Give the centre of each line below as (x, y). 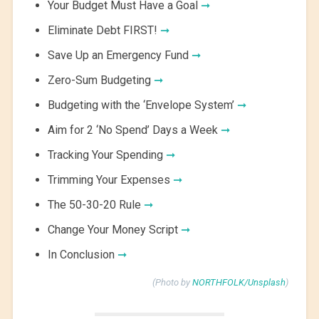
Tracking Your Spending (106, 155)
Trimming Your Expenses (110, 180)
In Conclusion (82, 255)
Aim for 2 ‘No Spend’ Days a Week (134, 130)
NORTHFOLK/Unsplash (239, 283)
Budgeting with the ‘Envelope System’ (142, 105)
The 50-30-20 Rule (95, 205)
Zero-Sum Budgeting (100, 80)
